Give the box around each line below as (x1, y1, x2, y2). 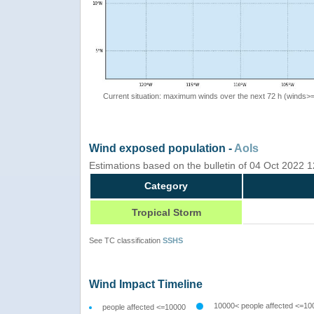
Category (144, 179, 188, 191)
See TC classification (89, 235, 163, 245)
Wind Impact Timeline (89, 278, 203, 290)
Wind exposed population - (89, 142, 234, 154)
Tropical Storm (131, 206, 201, 218)
